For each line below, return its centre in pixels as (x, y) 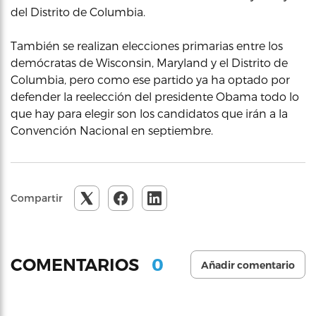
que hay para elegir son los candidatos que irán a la (149, 113)
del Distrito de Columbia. (78, 12)
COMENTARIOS (77, 265)
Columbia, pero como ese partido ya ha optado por (150, 79)
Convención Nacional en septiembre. (112, 130)
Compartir (37, 198)
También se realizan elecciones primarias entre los (147, 45)
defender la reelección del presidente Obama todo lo (155, 96)
